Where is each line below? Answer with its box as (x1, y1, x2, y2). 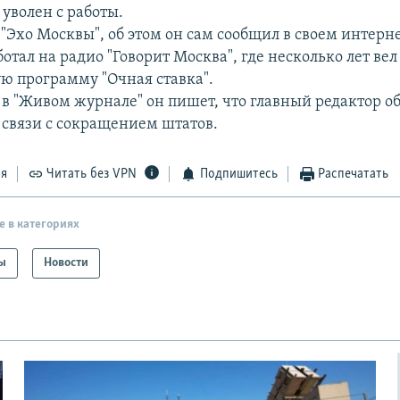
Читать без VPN (46, 167, 137, 182)
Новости (44, 255, 89, 270)
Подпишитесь (199, 167, 278, 182)
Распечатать (318, 167, 389, 182)
